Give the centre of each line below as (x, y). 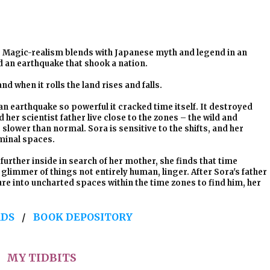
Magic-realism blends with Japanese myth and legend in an (124, 53)
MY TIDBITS (42, 258)
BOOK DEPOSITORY (83, 217)
